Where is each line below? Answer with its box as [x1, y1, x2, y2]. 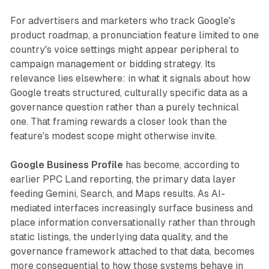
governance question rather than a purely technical [10, 101, 239, 113]
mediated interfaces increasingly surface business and [10, 202, 253, 214]
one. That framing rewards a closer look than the [10, 116, 227, 127]
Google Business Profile [10, 159, 123, 171]
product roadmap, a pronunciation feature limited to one [10, 29, 259, 41]
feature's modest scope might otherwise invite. [10, 130, 217, 142]
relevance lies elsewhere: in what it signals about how [10, 73, 250, 84]
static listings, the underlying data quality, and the [10, 231, 228, 243]
